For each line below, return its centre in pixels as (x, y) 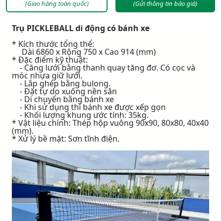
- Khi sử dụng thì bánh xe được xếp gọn (89, 107)
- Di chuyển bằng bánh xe (63, 99)
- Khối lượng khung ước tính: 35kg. (82, 115)
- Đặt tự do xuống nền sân (64, 92)
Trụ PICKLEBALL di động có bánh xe (81, 28)
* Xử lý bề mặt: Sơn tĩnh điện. (66, 139)
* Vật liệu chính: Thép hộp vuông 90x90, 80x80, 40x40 (110, 123)
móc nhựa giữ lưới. (47, 76)
